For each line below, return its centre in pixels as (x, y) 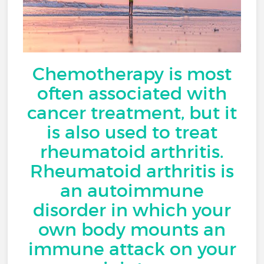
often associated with (132, 93)
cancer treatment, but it (132, 113)
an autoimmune (132, 191)
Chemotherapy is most (132, 74)
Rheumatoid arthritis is (132, 171)
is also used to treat (132, 132)
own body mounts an (132, 230)
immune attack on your (132, 249)
